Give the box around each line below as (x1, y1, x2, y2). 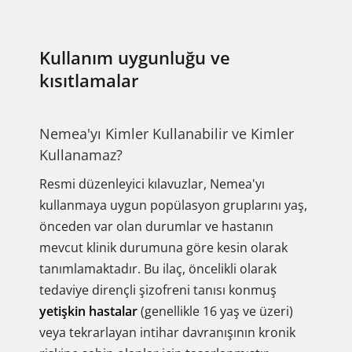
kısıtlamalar (39, 68, 139, 92)
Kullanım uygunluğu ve (39, 46, 230, 69)
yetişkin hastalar (39, 302, 137, 320)
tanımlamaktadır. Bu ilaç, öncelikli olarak (39, 260, 277, 277)
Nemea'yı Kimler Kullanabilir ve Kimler (39, 124, 294, 143)
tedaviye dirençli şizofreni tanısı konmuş (39, 281, 277, 299)
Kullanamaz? (39, 145, 123, 164)
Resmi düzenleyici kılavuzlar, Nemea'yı (39, 175, 265, 192)
